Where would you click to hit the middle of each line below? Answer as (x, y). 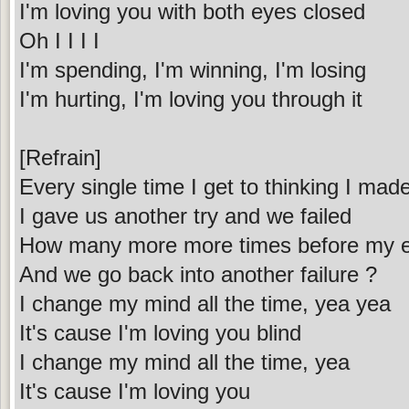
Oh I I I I (59, 40)
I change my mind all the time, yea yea (205, 303)
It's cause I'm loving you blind (160, 332)
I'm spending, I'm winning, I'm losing (193, 69)
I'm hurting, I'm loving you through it (191, 99)
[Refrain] (60, 157)
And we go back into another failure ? (198, 274)
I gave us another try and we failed (185, 215)
